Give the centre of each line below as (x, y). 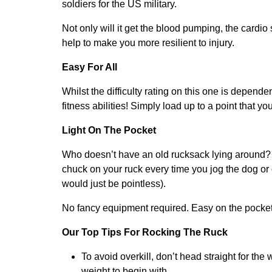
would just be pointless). (114, 183)
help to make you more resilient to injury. (148, 42)
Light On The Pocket (109, 130)
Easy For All (90, 67)
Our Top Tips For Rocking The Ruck (145, 232)
